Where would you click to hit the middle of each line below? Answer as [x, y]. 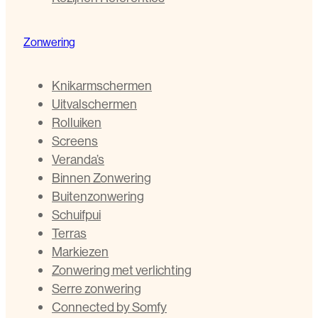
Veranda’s [78, 159]
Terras [69, 233]
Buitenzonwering [98, 196]
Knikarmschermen [102, 85]
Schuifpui [76, 214]
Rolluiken [77, 122]
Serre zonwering [97, 288]
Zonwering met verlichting [122, 270]
